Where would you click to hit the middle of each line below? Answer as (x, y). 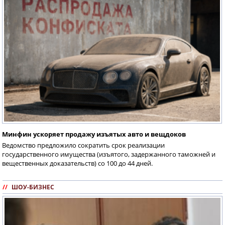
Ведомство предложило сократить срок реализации (83, 145)
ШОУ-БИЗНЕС (33, 187)
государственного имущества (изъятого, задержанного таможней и (109, 154)
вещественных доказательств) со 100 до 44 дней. (77, 163)
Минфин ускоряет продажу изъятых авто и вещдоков (94, 134)
